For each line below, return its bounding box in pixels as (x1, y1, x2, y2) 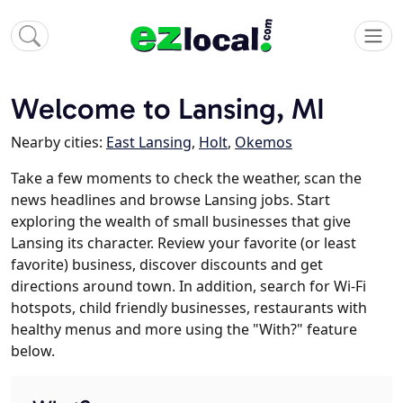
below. (11, 341, 55, 362)
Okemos (235, 132, 292, 153)
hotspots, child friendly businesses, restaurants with (11, 298, 367, 318)
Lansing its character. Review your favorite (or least (11, 233, 356, 254)
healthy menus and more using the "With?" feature (11, 319, 357, 340)
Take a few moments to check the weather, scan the (11, 168, 362, 189)
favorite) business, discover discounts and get (11, 255, 323, 275)
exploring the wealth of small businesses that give (11, 211, 351, 232)
